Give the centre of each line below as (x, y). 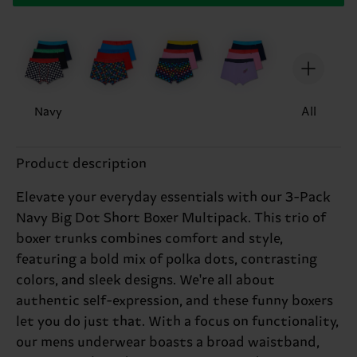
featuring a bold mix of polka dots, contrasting (167, 259)
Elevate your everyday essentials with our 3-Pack (173, 197)
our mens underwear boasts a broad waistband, (168, 342)
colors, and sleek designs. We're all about (145, 280)
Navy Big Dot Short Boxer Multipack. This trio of (171, 218)
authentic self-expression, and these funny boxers (175, 301)
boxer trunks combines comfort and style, (149, 239)
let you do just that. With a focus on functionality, (177, 322)
